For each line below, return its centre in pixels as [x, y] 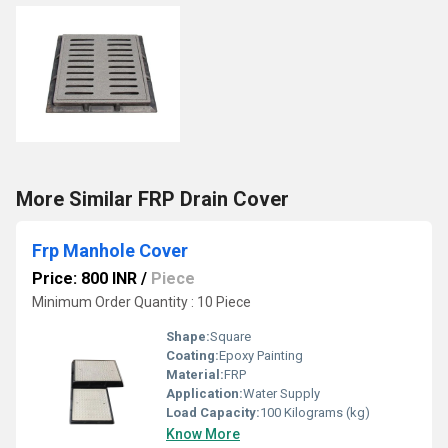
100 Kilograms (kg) [315, 412]
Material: [195, 374]
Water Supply [281, 393]
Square [230, 336]
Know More [203, 434]
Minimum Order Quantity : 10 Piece [141, 302]
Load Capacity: [213, 412]
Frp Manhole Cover [110, 250]
